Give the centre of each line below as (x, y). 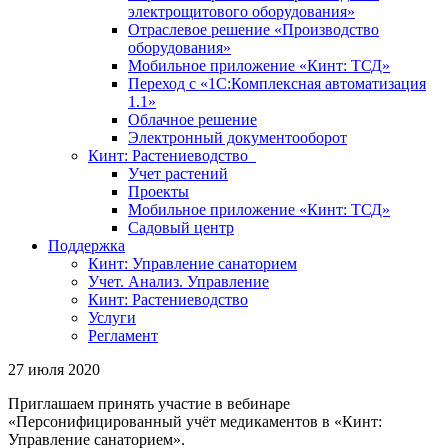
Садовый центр (181, 227)
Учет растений (178, 173)
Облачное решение (192, 119)
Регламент (123, 335)
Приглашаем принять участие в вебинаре (149, 403)
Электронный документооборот (237, 137)
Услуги (112, 317)
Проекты (158, 191)
